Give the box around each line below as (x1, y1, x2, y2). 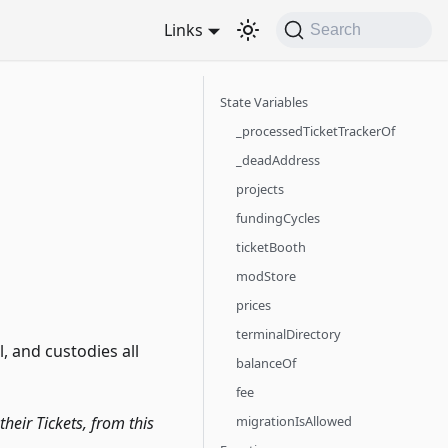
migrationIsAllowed (236, 412, 352, 430)
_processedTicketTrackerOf (236, 122, 395, 140)
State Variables (220, 93, 308, 111)
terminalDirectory (236, 325, 341, 343)
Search (310, 21, 362, 38)
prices (236, 296, 271, 314)
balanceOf (236, 354, 296, 372)
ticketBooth (236, 238, 306, 256)
